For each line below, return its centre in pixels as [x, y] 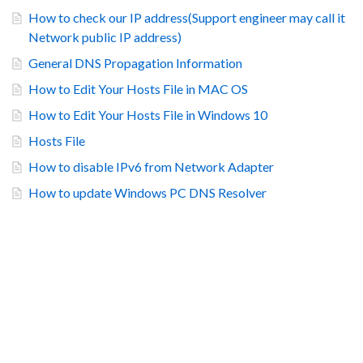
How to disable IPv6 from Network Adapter [151, 167]
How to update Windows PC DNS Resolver [147, 192]
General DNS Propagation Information [135, 63]
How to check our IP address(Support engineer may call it [187, 17]
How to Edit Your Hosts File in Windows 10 [148, 115]
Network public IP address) [105, 37]
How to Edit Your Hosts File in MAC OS [138, 89]
